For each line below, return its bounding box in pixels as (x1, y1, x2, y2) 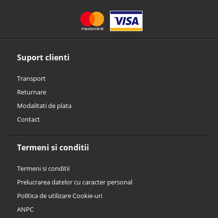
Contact (17, 115, 40, 124)
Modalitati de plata (17, 101, 72, 110)
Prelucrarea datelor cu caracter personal (17, 178, 132, 187)
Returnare (17, 88, 46, 97)
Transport (17, 74, 46, 83)
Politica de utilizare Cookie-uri (17, 191, 102, 200)
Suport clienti (17, 52, 70, 63)
